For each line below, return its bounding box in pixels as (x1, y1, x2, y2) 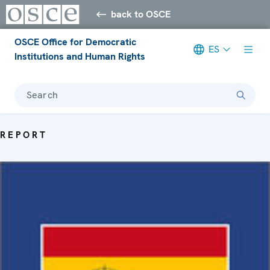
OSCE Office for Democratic (14, 35, 136, 48)
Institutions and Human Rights (14, 49, 145, 63)
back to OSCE (111, 7, 171, 20)
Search (27, 88, 58, 101)
